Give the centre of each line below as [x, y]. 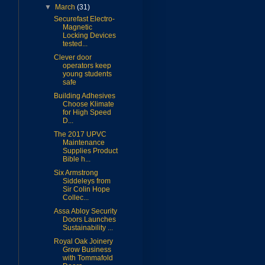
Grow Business [87, 250]
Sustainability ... [88, 228]
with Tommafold [88, 258]
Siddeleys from [86, 181]
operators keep [87, 66]
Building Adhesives [84, 96]
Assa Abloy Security [85, 211]
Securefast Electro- [84, 19]
